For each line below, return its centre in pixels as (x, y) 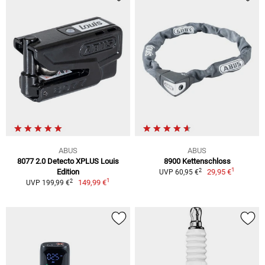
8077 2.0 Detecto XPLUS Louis (68, 161)
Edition (68, 172)
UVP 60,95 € (179, 172)
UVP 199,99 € (48, 183)
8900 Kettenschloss (197, 161)
